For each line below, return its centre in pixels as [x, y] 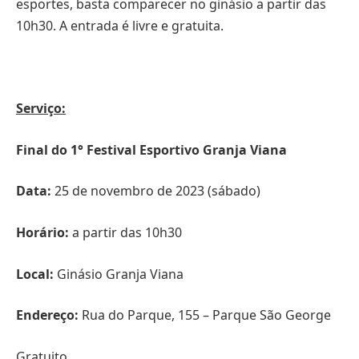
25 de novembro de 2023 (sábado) [156, 191]
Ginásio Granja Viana [119, 274]
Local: [35, 274]
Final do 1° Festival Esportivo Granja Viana [151, 149]
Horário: [42, 233]
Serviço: [41, 109]
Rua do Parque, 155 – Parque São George [205, 315]
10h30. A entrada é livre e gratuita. [120, 25]
